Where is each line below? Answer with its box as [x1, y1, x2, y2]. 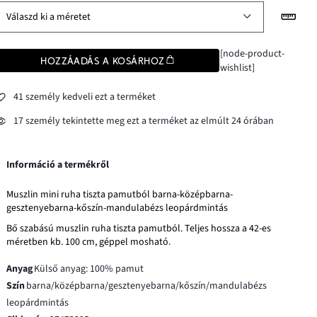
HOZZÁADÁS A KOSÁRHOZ [40, 54, 165, 67]
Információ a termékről [6, 157, 110, 172]
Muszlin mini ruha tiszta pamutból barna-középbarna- [6, 187, 234, 202]
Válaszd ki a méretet [6, 9, 91, 24]
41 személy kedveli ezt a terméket [13, 90, 156, 105]
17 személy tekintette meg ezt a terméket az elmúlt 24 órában [13, 114, 275, 129]
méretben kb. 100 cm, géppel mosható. [6, 234, 171, 249]
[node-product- [219, 46, 284, 61]
